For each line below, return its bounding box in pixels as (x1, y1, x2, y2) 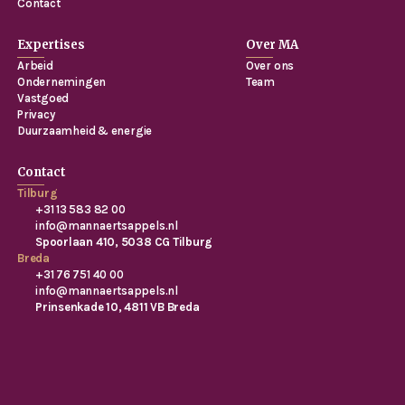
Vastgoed (17, 91, 70, 106)
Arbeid (17, 59, 53, 73)
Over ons (245, 59, 295, 73)
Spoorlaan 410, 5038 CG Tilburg (35, 235, 213, 250)
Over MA (245, 37, 298, 53)
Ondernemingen (17, 75, 107, 89)
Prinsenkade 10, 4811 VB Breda (35, 300, 200, 315)
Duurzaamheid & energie (17, 124, 153, 138)
